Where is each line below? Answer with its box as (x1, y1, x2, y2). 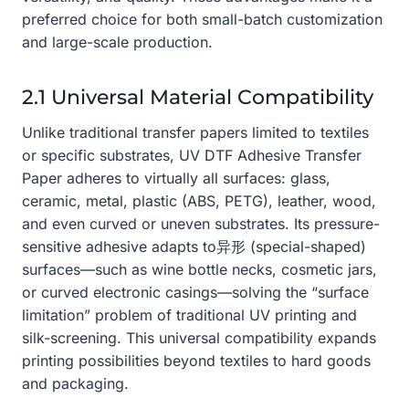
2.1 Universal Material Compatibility (22, 84, 373, 110)
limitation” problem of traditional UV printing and (22, 305, 357, 324)
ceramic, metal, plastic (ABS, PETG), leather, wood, (22, 191, 376, 210)
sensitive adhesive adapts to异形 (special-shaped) (22, 236, 366, 256)
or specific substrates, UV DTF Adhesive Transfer (22, 145, 362, 164)
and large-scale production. (22, 32, 213, 51)
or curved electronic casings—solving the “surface (22, 282, 369, 301)
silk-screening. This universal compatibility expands (22, 328, 376, 347)
